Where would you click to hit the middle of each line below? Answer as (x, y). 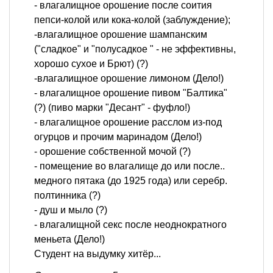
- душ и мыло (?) (71, 210)
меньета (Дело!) (69, 239)
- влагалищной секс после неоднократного (130, 225)
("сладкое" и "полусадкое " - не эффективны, (135, 49)
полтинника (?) (67, 196)
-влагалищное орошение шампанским (121, 35)
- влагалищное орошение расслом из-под (128, 122)
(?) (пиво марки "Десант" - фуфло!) (112, 108)
